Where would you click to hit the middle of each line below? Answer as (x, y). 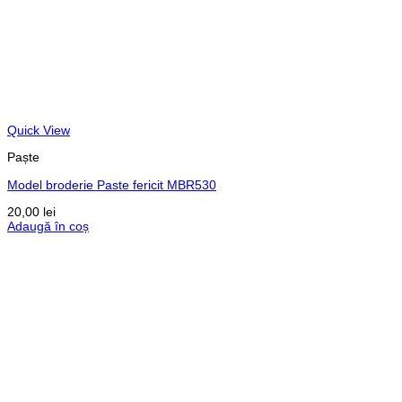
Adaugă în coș (48, 227)
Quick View (39, 130)
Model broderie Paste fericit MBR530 (112, 184)
